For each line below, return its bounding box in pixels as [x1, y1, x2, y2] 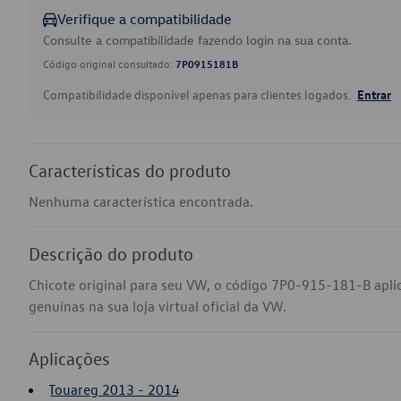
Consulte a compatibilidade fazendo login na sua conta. [43, 31, 352, 48]
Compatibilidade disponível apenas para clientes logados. [43, 86, 354, 103]
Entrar [357, 86, 391, 102]
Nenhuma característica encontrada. [29, 192, 253, 210]
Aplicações [29, 347, 110, 369]
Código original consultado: [43, 56, 175, 71]
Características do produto [29, 159, 231, 181]
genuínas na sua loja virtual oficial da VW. [29, 297, 286, 315]
